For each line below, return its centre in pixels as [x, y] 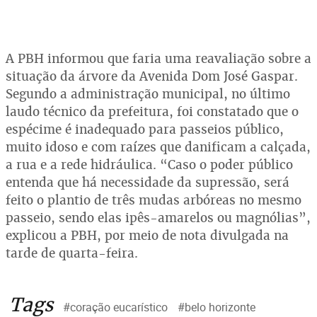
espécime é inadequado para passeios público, [145, 129]
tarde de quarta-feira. [72, 253]
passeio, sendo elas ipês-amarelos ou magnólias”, [158, 217]
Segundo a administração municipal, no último [148, 93]
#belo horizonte [217, 307]
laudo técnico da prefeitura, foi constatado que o [152, 111]
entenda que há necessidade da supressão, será [148, 182]
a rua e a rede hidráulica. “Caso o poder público [149, 164]
